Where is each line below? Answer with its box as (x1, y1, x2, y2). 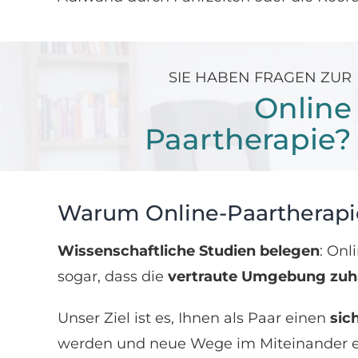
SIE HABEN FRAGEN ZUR (169, 68, 352, 86)
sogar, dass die (57, 267, 168, 285)
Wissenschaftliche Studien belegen (57, 241, 320, 260)
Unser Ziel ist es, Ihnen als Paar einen (57, 308, 330, 327)
